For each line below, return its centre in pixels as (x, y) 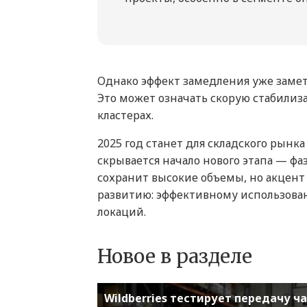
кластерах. (125, 115)
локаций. (122, 212)
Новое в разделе (175, 257)
